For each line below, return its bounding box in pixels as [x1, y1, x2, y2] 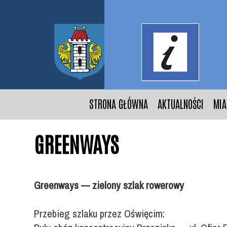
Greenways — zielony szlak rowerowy [34, 177, 187, 192]
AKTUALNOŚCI [157, 97, 204, 110]
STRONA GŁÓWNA [89, 97, 148, 110]
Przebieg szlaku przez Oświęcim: [34, 206, 165, 220]
